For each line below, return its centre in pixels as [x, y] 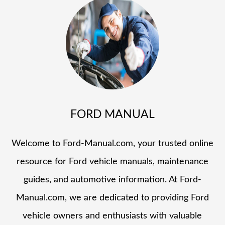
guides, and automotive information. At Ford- [112, 180]
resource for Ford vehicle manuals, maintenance [112, 161]
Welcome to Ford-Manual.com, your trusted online [112, 143]
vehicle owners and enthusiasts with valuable [113, 216]
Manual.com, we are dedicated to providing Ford [112, 198]
